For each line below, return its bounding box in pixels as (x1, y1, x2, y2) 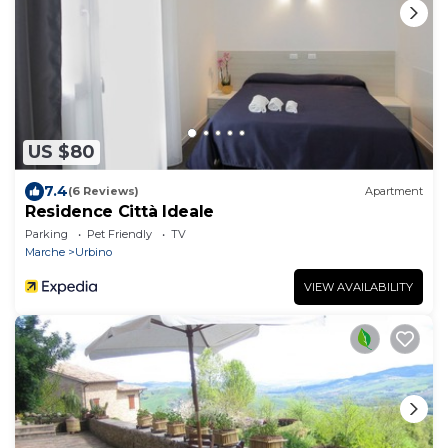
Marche (25, 244, 65, 259)
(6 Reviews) (68, 184, 139, 199)
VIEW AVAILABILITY (304, 279, 413, 294)
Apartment (365, 184, 423, 199)
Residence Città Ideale (25, 201, 214, 221)
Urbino (75, 244, 112, 259)
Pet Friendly (87, 226, 152, 241)
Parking (25, 226, 68, 241)
